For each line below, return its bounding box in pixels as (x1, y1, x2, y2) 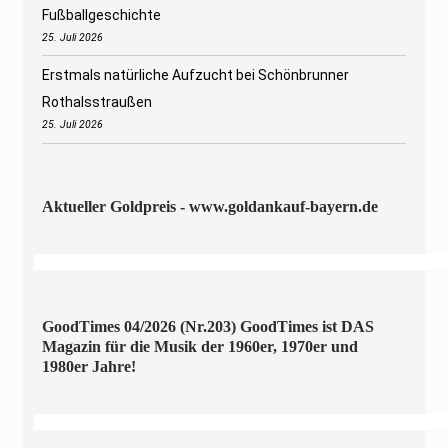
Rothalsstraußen (42, 94, 153, 111)
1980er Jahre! (42, 357, 137, 375)
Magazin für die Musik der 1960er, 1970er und (42, 337, 359, 355)
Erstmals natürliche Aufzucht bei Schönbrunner (42, 67, 350, 84)
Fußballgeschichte (42, 7, 162, 24)
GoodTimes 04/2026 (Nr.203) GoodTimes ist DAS (42, 317, 375, 335)
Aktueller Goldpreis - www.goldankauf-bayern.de (42, 197, 379, 215)
